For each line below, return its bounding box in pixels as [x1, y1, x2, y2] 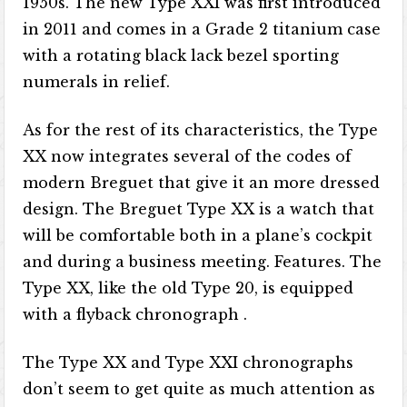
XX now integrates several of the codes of [23, 147, 352, 165]
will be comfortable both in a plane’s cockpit [23, 226, 373, 244]
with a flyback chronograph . [23, 305, 248, 323]
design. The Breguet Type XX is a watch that [23, 200, 375, 218]
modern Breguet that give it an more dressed [23, 174, 381, 192]
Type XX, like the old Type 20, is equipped [23, 279, 354, 297]
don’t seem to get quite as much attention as [23, 380, 376, 398]
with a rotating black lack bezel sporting [23, 46, 340, 65]
